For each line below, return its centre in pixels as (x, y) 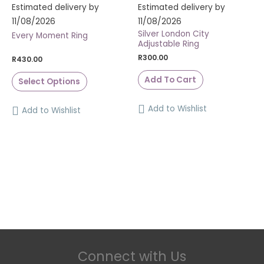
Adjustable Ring (169, 44)
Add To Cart (171, 80)
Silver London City (174, 34)
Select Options (49, 82)
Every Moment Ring (50, 35)
